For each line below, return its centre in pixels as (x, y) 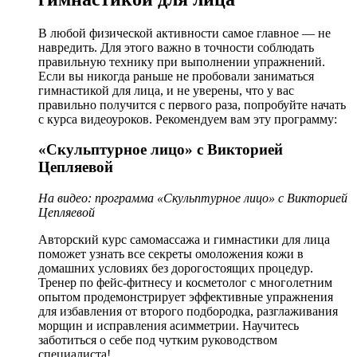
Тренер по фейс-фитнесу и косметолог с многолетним (185, 282)
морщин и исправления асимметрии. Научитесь (169, 326)
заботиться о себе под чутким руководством (158, 340)
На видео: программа (96, 198)
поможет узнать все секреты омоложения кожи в (171, 254)
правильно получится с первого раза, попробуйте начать (192, 104)
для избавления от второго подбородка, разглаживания (188, 311)
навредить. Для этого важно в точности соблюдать (176, 47)
